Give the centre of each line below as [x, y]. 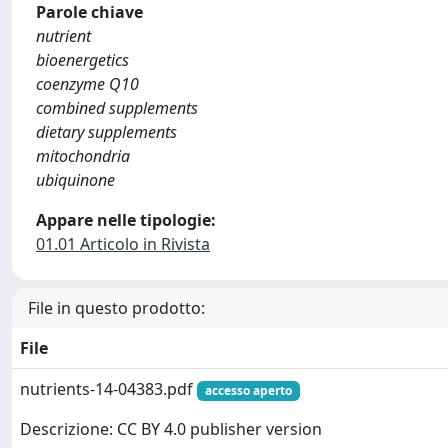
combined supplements [117, 108]
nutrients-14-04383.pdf [108, 389]
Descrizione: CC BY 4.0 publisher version [171, 429]
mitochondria [83, 156]
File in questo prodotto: [116, 308]
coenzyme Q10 [87, 84]
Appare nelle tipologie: [126, 220]
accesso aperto [248, 390]
